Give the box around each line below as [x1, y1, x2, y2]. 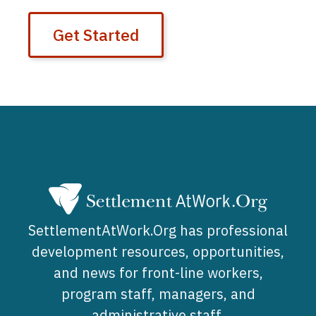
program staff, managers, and [61, 284, 255, 303]
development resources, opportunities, [32, 241, 284, 261]
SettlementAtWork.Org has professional [28, 220, 288, 240]
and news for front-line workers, [53, 262, 263, 282]
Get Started [53, 24, 139, 45]
